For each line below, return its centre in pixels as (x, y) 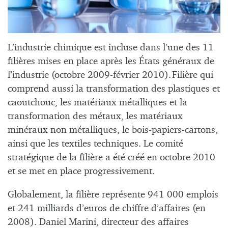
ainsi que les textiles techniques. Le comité (95, 144)
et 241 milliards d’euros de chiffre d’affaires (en (107, 209)
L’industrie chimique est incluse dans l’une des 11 (111, 47)
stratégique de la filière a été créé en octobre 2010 (111, 157)
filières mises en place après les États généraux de (111, 61)
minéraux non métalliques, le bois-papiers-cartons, (113, 130)
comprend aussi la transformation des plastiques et (114, 89)
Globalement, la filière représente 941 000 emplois (113, 195)
